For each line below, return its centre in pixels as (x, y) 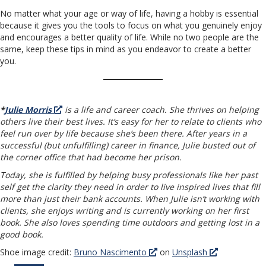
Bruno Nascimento (111, 252)
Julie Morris (28, 110)
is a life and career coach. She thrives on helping (162, 110)
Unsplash (191, 252)
